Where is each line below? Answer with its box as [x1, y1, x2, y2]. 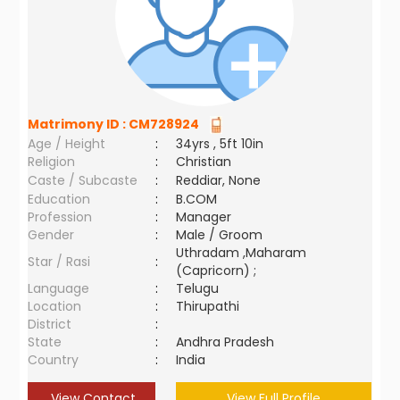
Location [28, 297, 82, 315]
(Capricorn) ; [176, 262, 257, 279]
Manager [176, 208, 232, 226]
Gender [28, 226, 75, 244]
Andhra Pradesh [176, 333, 275, 351]
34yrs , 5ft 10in [176, 135, 264, 153]
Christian [176, 153, 232, 171]
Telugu [176, 279, 227, 297]
